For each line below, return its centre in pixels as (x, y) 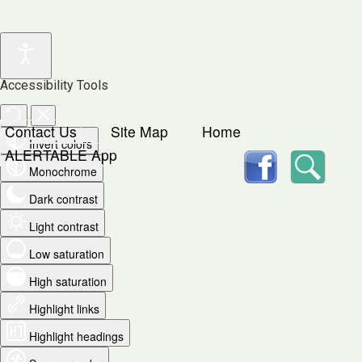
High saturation (68, 281)
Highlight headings (76, 336)
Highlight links (64, 309)
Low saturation (67, 254)
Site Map (139, 131)
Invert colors (61, 144)
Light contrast (64, 226)
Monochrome (63, 171)
